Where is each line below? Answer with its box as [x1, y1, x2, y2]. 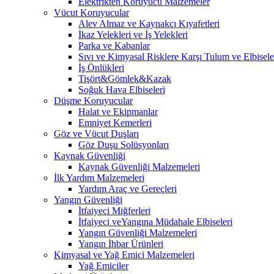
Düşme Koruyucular [54, 95, 133, 106]
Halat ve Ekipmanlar [78, 106, 158, 117]
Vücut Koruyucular [54, 7, 129, 18]
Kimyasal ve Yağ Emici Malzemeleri [54, 249, 194, 260]
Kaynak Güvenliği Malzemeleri [78, 161, 200, 172]
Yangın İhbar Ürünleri [78, 238, 163, 249]
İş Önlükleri [78, 62, 124, 73]
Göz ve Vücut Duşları [54, 128, 139, 139]
